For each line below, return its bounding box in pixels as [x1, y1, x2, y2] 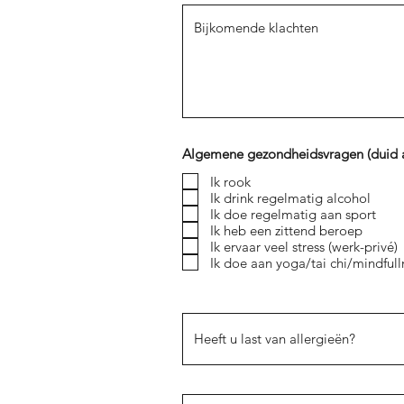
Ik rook [210, 172, 251, 190]
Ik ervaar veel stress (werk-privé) [210, 237, 398, 255]
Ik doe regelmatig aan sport [210, 205, 376, 223]
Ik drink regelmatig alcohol [210, 188, 371, 207]
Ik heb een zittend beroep [210, 221, 363, 239]
